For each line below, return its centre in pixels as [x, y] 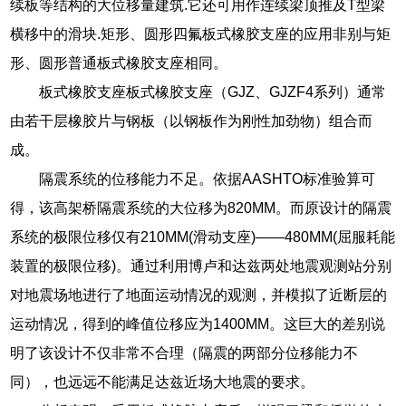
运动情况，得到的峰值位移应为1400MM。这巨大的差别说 [198, 324]
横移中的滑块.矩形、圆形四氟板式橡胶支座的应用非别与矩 [201, 34]
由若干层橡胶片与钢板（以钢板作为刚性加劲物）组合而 [192, 121]
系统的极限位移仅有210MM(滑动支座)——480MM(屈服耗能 [203, 237]
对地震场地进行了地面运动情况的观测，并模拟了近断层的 [199, 295]
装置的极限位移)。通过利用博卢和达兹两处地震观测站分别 [201, 266]
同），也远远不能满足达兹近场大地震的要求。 [163, 382]
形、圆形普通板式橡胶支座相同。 [119, 63]
